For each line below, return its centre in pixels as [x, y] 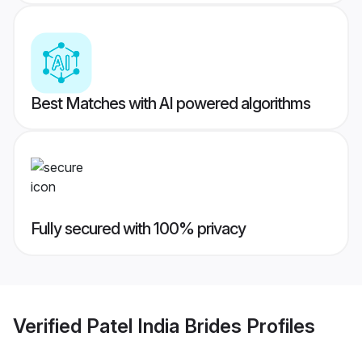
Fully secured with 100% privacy [138, 229]
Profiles [278, 326]
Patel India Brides [164, 326]
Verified [50, 326]
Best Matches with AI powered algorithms [170, 104]
